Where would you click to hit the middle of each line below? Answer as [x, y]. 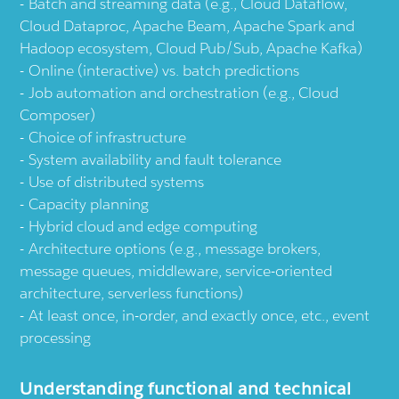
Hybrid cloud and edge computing [143, 227]
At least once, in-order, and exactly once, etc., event [199, 316]
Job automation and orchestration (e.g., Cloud [184, 93]
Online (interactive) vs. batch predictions [164, 71]
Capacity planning [89, 204]
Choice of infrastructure [108, 138]
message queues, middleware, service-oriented [176, 271]
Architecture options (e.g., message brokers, [175, 249]
